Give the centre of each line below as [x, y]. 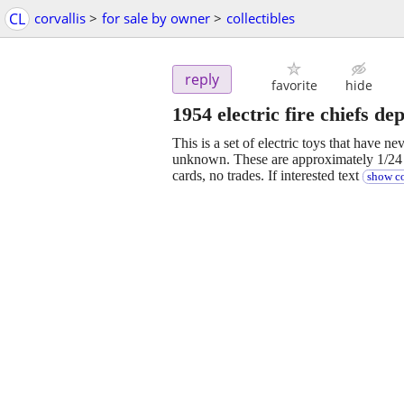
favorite [294, 86]
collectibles [261, 18]
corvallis [60, 18]
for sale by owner [156, 18]
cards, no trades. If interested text [267, 176]
